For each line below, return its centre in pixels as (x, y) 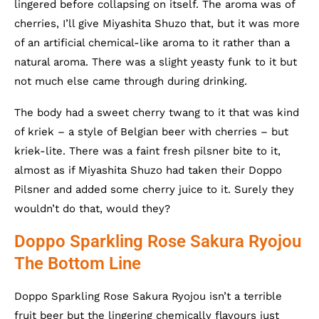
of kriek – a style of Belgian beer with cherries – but (151, 132)
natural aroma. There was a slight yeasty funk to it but (156, 62)
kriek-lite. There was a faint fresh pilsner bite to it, (147, 151)
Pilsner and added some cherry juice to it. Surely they (154, 189)
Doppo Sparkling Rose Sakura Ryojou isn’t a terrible (148, 296)
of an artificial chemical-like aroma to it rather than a (152, 43)
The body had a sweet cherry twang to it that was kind (157, 113)
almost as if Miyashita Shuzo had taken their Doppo (148, 170)
